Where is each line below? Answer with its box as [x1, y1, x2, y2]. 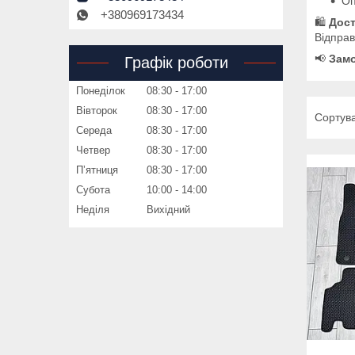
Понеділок [76, 85, 125, 97]
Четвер [76, 144, 110, 157]
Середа [76, 124, 112, 137]
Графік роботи [124, 54, 228, 72]
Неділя [76, 204, 109, 216]
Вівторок [76, 105, 117, 117]
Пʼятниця [76, 164, 118, 177]
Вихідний [147, 204, 190, 216]
